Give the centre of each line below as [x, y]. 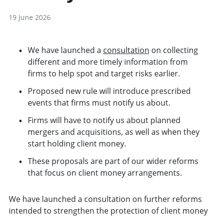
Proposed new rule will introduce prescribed [109, 91]
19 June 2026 [29, 18]
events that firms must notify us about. [99, 103]
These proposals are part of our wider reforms [113, 161]
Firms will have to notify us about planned [104, 120]
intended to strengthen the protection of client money [108, 211]
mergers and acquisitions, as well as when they [113, 132]
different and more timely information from [108, 62]
